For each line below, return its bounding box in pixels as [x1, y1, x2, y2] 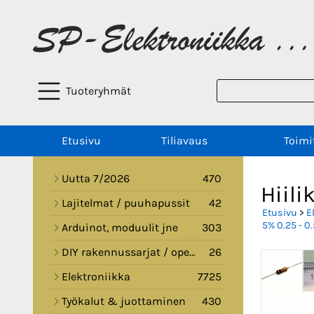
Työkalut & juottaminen [62, 294, 186, 308]
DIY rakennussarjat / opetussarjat [62, 245, 189, 259]
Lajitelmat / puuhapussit [62, 196, 190, 210]
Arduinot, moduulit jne [62, 221, 178, 235]
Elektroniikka [62, 270, 130, 284]
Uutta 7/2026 [62, 172, 130, 186]
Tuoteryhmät [66, 84, 131, 98]
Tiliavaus [161, 134, 207, 148]
